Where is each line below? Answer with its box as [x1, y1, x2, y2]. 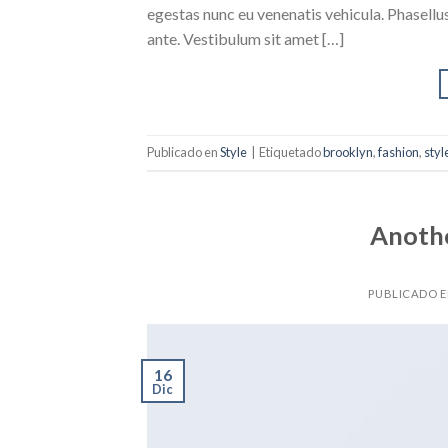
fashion [378, 144, 419, 161]
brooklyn [323, 144, 373, 161]
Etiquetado [259, 144, 323, 161]
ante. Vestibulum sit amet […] [147, 28, 344, 48]
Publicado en [147, 144, 220, 161]
